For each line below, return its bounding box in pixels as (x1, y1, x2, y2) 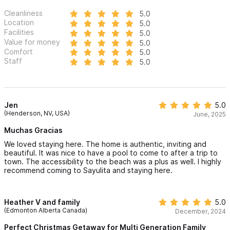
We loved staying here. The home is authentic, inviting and (4, 139, 206, 148)
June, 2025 (193, 110, 226, 118)
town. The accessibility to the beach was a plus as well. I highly (4, 157, 221, 166)
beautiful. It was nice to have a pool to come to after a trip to (4, 148, 218, 157)
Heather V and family (4, 197, 80, 206)
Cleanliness (4, 8, 43, 17)
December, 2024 (175, 207, 226, 215)
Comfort (4, 47, 33, 56)
